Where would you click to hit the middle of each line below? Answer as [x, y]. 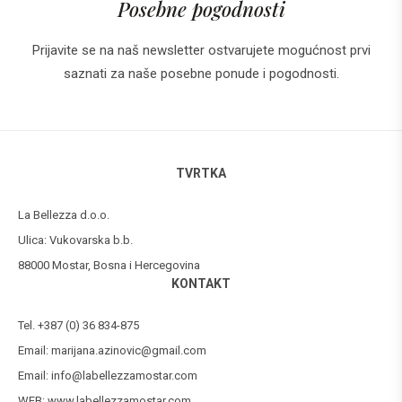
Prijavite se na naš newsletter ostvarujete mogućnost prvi [201, 50]
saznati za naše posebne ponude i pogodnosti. [201, 74]
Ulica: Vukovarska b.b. [75, 240]
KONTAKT [201, 284]
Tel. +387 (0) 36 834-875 [79, 325]
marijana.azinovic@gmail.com [129, 350]
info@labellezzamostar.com [124, 376]
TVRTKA [201, 173]
